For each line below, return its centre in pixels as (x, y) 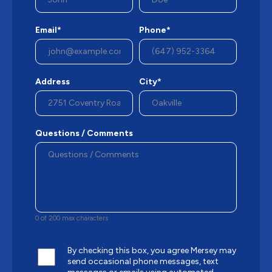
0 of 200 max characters (72, 218)
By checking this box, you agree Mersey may (152, 250)
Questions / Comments (84, 133)
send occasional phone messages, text (143, 261)
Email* (48, 30)
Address (53, 81)
